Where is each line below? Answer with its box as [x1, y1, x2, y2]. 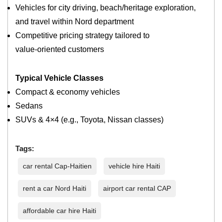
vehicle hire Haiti [109, 162, 161, 170]
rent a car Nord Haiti [23, 184, 87, 193]
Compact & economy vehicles [15, 88, 120, 97]
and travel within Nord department [15, 17, 134, 26]
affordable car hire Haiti [23, 207, 97, 215]
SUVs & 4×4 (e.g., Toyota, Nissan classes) [15, 115, 164, 124]
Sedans [15, 102, 43, 111]
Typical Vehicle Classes [15, 74, 106, 83]
